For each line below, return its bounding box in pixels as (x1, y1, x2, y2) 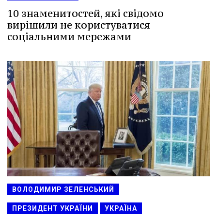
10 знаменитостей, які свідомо (7, 7, 164, 20)
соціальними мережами (7, 30, 131, 44)
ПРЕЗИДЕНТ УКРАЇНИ (12, 204, 93, 212)
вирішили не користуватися (7, 18, 150, 32)
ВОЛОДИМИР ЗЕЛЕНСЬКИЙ (12, 185, 114, 193)
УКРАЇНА (105, 204, 137, 212)
